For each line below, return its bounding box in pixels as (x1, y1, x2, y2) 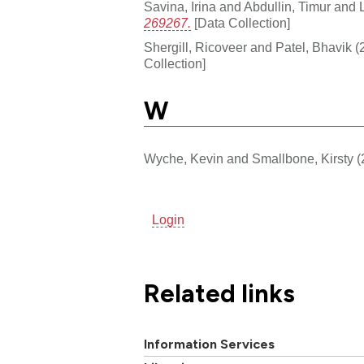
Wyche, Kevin (144, 152, 223, 166)
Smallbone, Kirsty (252, 152, 353, 166)
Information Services (144, 336, 275, 352)
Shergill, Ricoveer (144, 41, 247, 54)
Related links (144, 279, 295, 309)
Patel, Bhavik (275, 41, 352, 54)
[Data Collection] (191, 16, 290, 30)
